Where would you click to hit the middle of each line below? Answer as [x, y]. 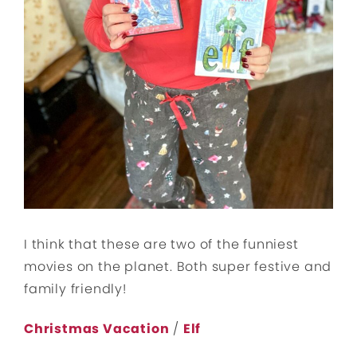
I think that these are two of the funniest [161, 244]
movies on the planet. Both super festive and [178, 266]
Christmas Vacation [97, 328]
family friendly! [75, 288]
